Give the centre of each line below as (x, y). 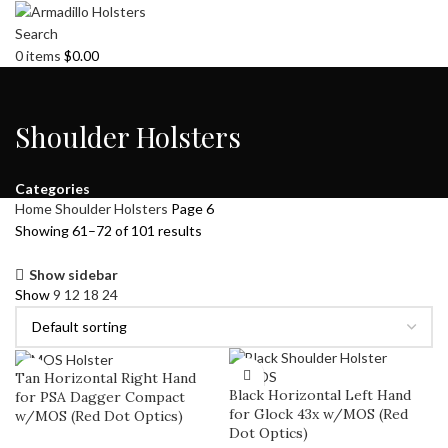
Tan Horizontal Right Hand (105, 378)
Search (36, 34)
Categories (52, 188)
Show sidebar (73, 274)
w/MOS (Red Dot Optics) (99, 416)
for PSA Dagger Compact (100, 397)
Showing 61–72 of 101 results (108, 231)
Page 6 (192, 209)
